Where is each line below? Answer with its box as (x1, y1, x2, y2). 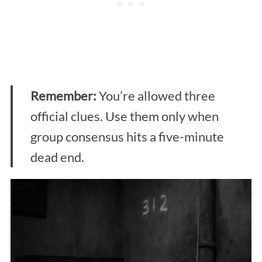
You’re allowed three (96, 87, 215, 104)
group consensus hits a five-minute (30, 128, 224, 144)
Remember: (30, 87, 96, 104)
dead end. (30, 149, 84, 165)
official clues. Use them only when (30, 108, 219, 124)
